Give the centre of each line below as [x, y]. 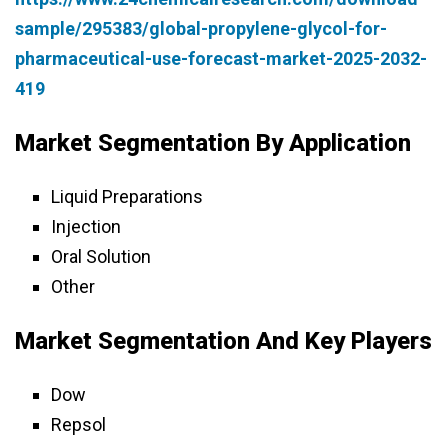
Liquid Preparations [127, 197]
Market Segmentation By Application [213, 143]
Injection [86, 227]
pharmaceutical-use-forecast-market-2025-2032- [221, 59]
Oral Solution [101, 257]
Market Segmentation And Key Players [223, 341]
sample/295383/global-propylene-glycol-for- [201, 29]
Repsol [78, 425]
